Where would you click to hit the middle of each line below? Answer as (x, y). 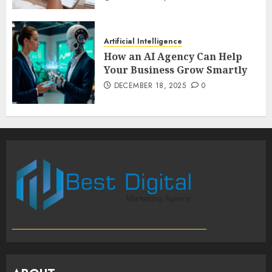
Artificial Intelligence (143, 42)
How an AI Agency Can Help (173, 57)
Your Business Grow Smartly (175, 70)
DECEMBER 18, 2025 (150, 86)
